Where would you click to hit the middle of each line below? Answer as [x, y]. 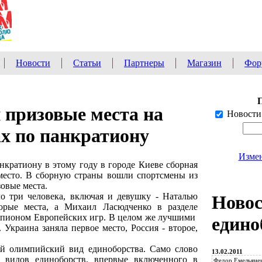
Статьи [87, 63]
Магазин [204, 63]
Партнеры [144, 63]
